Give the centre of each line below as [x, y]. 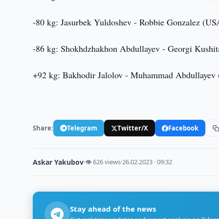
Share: [43, 128]
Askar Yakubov [58, 162]
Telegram [82, 128]
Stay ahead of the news [113, 209]
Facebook [184, 128]
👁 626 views [103, 162]
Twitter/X [133, 128]
